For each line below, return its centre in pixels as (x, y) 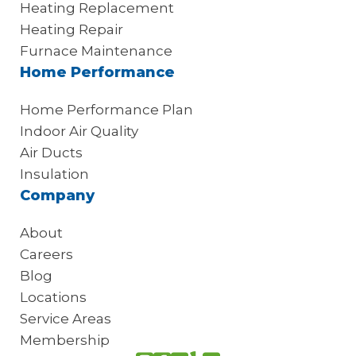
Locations (53, 298)
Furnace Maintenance (96, 51)
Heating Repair (72, 30)
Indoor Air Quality (79, 132)
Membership (65, 341)
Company (57, 196)
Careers (46, 255)
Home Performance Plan (106, 110)
